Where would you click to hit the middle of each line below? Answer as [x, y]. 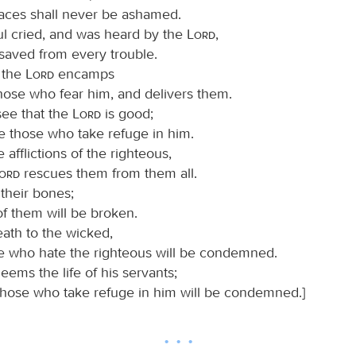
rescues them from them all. [108, 173]
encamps [84, 74]
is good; [127, 113]
